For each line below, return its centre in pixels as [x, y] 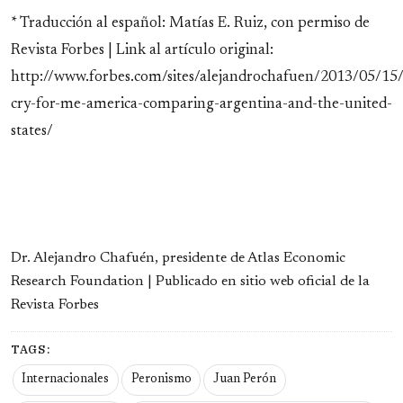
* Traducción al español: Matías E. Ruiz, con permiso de [190, 23]
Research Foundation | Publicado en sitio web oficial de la [190, 281]
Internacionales [66, 380]
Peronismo [161, 380]
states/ [32, 131]
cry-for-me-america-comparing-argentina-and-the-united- [201, 104]
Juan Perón [244, 380]
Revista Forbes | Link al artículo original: [142, 50]
